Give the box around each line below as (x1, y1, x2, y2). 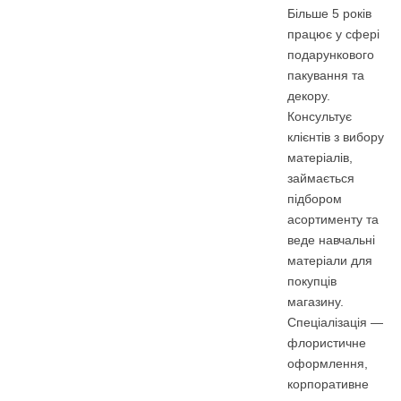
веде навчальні (287, 233, 375, 248)
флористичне (287, 336, 366, 351)
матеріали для (287, 253, 372, 269)
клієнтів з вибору (287, 130, 384, 145)
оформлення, (287, 356, 368, 371)
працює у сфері (287, 27, 380, 42)
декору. (287, 89, 330, 104)
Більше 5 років (287, 6, 371, 21)
